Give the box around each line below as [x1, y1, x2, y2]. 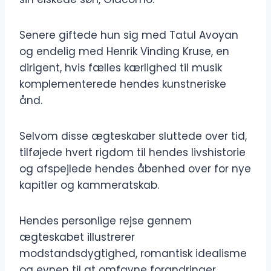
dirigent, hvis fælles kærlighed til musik [19, 60, 222, 76]
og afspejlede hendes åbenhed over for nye [19, 162, 251, 177]
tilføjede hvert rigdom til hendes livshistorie [19, 145, 246, 160]
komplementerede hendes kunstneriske [19, 77, 226, 92]
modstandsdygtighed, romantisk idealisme [19, 246, 247, 261]
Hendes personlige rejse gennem [19, 214, 192, 229]
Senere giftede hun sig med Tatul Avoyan [19, 28, 238, 43]
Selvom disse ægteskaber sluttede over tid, [19, 129, 247, 144]
